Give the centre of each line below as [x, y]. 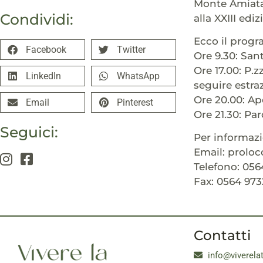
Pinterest [135, 102]
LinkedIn [43, 76]
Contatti [222, 235]
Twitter [131, 49]
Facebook [46, 49]
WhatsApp [138, 76]
